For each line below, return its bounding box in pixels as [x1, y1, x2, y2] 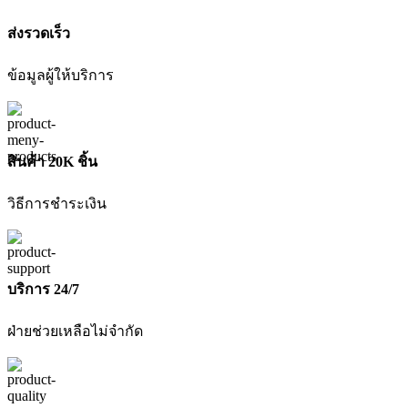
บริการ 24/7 [7, 281, 79, 298]
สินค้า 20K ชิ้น [7, 153, 97, 169]
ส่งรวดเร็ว [7, 25, 70, 42]
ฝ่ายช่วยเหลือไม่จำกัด [7, 323, 143, 340]
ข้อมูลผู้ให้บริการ [7, 67, 114, 84]
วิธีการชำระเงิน [7, 195, 107, 211]
